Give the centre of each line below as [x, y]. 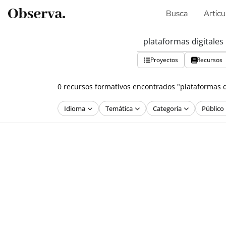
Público [213, 108]
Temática [119, 108]
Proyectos [164, 60]
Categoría [167, 108]
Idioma [75, 108]
